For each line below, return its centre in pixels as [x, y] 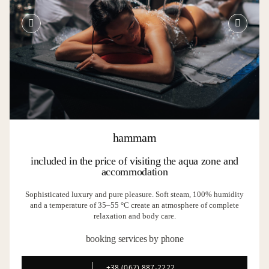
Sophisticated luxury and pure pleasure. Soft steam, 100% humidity [134, 194]
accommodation [134, 172]
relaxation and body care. [134, 216]
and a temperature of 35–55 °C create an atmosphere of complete [134, 205]
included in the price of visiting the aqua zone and [134, 161]
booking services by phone [134, 239]
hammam [134, 138]
